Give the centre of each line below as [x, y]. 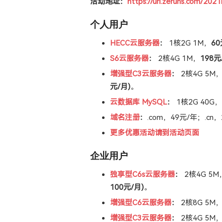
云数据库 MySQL [139, 102]
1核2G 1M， [189, 43]
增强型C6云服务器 [141, 203]
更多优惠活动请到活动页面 [155, 133]
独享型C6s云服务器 [142, 175]
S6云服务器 [129, 59]
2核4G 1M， [178, 59]
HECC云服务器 [135, 43]
